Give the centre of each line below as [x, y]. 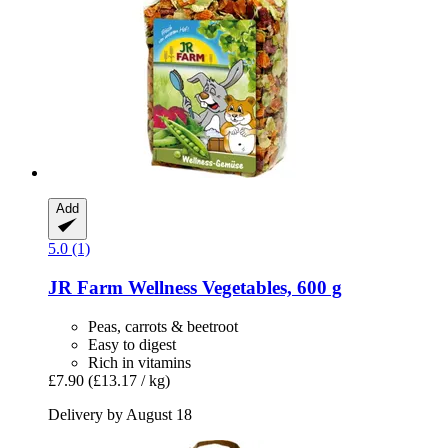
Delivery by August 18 [120, 414]
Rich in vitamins [139, 362]
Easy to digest [132, 344]
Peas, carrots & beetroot [163, 326]
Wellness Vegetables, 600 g [232, 288]
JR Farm [85, 288]
